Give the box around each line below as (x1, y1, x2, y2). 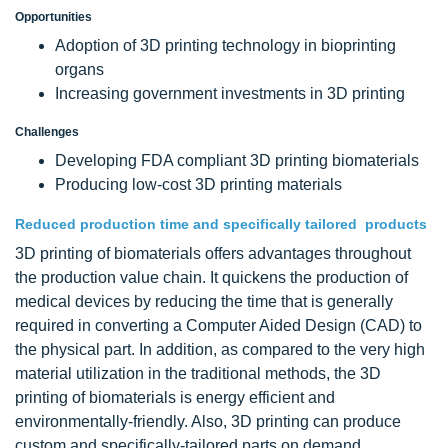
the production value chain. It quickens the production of (15, 269, 408, 286)
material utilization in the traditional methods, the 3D (15, 365, 381, 382)
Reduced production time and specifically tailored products (15, 216, 427, 232)
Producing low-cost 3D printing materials (55, 176, 342, 193)
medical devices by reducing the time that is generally (15, 293, 393, 310)
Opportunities (15, 10, 92, 24)
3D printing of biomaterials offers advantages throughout (15, 245, 411, 262)
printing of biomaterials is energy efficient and (15, 389, 335, 406)
